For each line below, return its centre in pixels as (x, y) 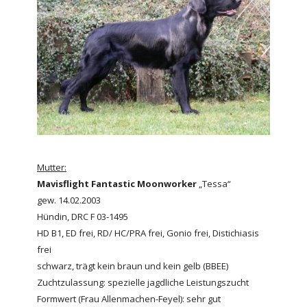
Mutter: (52, 167)
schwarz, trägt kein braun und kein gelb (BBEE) (133, 266)
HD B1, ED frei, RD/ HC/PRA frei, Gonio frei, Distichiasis (148, 233)
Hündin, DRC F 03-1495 (83, 216)
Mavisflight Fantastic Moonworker (118, 183)
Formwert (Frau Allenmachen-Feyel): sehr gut (129, 298)
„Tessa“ (215, 183)
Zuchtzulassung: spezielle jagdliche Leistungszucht (143, 282)
